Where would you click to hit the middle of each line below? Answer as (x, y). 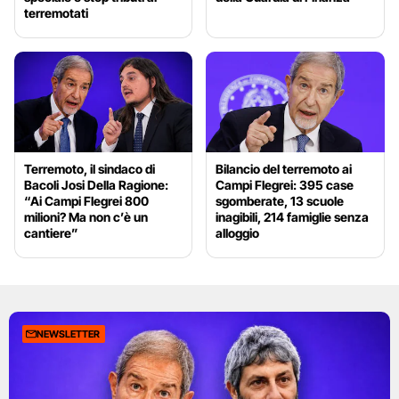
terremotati (56, 13)
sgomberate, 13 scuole (280, 201)
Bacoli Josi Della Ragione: (96, 185)
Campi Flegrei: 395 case (285, 185)
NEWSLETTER (68, 334)
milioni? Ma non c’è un (86, 217)
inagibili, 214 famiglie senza (293, 217)
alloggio (238, 233)
